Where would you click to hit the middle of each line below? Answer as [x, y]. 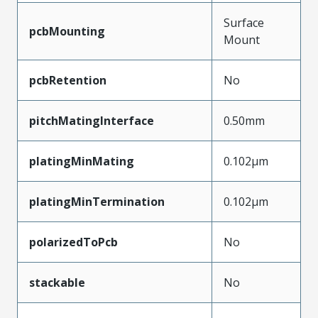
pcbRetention [68, 80]
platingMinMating [82, 161]
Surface [244, 23]
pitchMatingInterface [92, 121]
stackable [57, 283]
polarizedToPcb [73, 242]
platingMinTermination [97, 202]
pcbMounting [67, 31]
